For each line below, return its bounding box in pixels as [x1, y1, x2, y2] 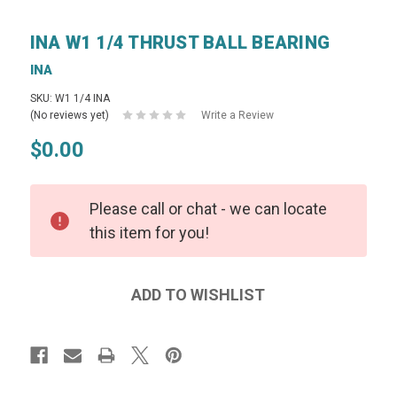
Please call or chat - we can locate [89, 198, 327, 218]
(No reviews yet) [29, 108, 109, 121]
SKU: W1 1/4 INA [29, 91, 110, 105]
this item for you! [89, 222, 209, 242]
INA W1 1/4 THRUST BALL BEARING [29, 31, 331, 53]
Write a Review [200, 108, 274, 121]
